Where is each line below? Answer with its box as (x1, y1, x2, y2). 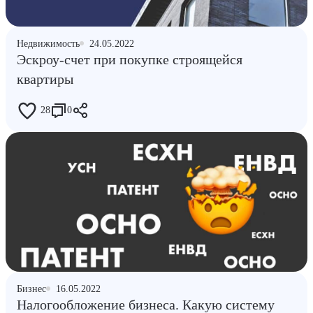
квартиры (17, 71, 73, 87)
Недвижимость (17, 38, 80, 49)
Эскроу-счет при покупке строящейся (17, 51, 242, 67)
